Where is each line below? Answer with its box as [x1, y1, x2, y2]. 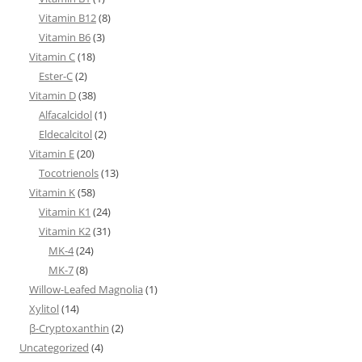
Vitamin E [29, 146, 74, 161]
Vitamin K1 [39, 204, 90, 219]
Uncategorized [19, 340, 89, 355]
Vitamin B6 [39, 30, 90, 44]
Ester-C [39, 69, 73, 83]
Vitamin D [29, 88, 76, 103]
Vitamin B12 [39, 11, 96, 25]
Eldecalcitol [39, 127, 92, 141]
